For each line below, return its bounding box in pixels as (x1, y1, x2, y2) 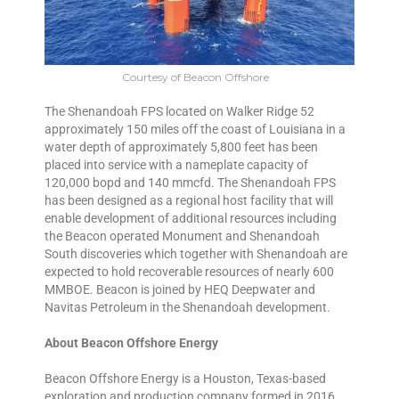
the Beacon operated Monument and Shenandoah (45, 229, 320, 244)
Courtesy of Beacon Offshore (121, 70, 269, 85)
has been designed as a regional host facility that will (45, 193, 333, 208)
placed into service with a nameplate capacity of (45, 158, 308, 173)
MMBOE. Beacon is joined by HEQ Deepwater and (45, 282, 315, 297)
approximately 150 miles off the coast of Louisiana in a (45, 122, 346, 137)
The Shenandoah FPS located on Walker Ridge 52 (45, 104, 314, 119)
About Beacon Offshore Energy (45, 336, 218, 351)
